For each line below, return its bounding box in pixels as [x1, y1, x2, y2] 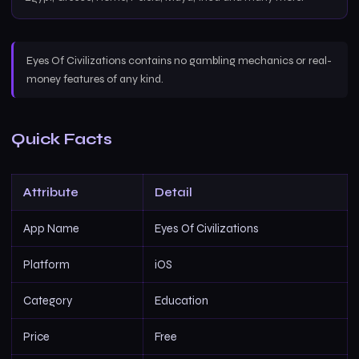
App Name [23, 221, 79, 236]
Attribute [23, 185, 79, 200]
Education [155, 293, 208, 308]
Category [23, 293, 72, 308]
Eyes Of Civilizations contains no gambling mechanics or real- [26, 54, 332, 67]
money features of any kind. [26, 72, 163, 86]
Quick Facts [11, 130, 112, 148]
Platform [23, 257, 70, 272]
